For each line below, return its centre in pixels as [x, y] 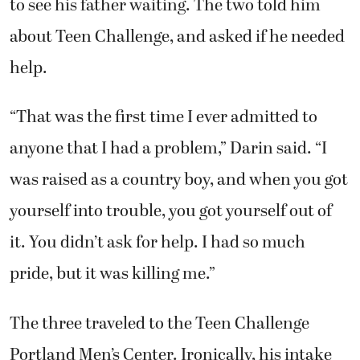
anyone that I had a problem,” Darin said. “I [168, 148]
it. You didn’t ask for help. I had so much [157, 242]
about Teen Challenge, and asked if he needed [177, 37]
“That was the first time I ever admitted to [164, 117]
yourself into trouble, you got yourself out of [171, 211]
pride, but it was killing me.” [112, 274]
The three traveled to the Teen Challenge [160, 323]
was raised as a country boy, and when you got [179, 180]
